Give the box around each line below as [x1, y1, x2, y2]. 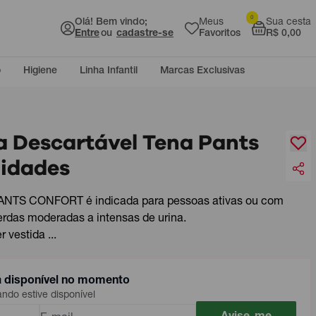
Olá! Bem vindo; [75, 18, 147, 28]
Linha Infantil [80, 66, 138, 76]
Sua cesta [266, 18, 311, 28]
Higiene [23, 66, 57, 76]
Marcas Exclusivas [160, 66, 245, 76]
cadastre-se [116, 29, 174, 39]
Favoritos [199, 29, 241, 39]
